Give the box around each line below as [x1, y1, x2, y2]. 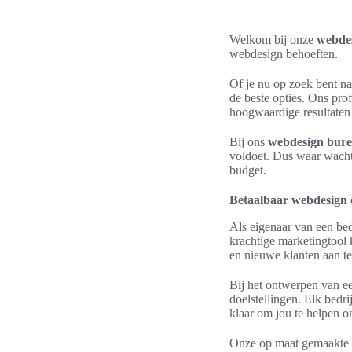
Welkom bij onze [229, 33, 317, 46]
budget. [229, 163, 266, 177]
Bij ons [229, 135, 268, 148]
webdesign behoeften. [229, 47, 338, 60]
